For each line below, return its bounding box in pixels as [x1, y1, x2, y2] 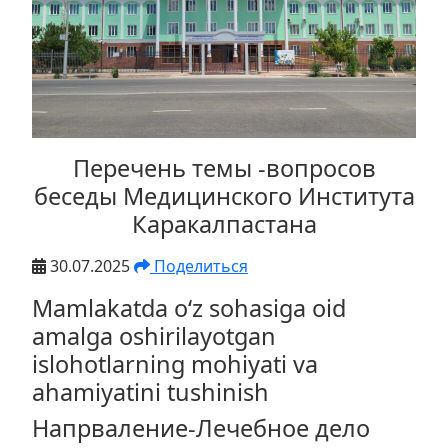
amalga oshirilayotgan [32, 320, 276, 353]
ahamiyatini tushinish [32, 376, 269, 409]
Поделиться [150, 255, 248, 278]
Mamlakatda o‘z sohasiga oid [32, 292, 346, 325]
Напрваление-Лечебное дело [32, 412, 370, 445]
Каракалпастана [131, 208, 317, 241]
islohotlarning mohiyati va [32, 348, 318, 381]
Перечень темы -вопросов [72, 152, 376, 185]
